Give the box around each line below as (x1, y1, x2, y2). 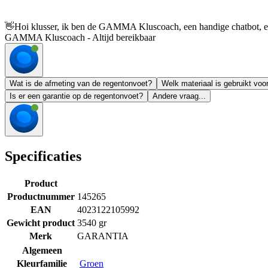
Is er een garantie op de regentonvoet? (10, 92, 143, 101)
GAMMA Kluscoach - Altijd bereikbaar (5, 32, 156, 43)
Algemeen (22, 245, 62, 255)
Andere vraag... (153, 92, 206, 101)
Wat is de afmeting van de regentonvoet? (10, 79, 152, 89)
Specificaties (5, 148, 81, 165)
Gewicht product (7, 217, 75, 228)
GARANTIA (77, 230, 129, 241)
